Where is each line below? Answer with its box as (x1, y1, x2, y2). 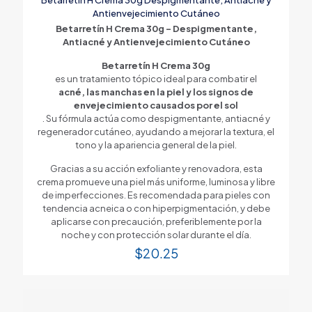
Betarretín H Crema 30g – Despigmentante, (55, 22, 257, 34)
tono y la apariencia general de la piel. (75, 139, 237, 150)
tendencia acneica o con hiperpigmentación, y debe (42, 202, 270, 214)
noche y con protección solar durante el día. (61, 228, 251, 240)
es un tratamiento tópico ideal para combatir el (55, 72, 257, 84)
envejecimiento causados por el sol (74, 99, 238, 111)
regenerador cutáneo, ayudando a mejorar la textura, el (38, 125, 274, 137)
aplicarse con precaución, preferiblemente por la (50, 215, 262, 227)
